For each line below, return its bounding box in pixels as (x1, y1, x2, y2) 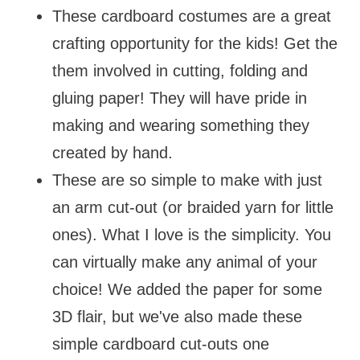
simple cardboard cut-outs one (51, 335, 269, 354)
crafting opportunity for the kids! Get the (51, 35, 337, 53)
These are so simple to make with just (51, 171, 322, 190)
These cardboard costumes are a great (51, 7, 331, 26)
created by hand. (51, 144, 178, 162)
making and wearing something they (51, 117, 309, 135)
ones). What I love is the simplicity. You (51, 226, 331, 244)
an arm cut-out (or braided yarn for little (51, 198, 333, 217)
